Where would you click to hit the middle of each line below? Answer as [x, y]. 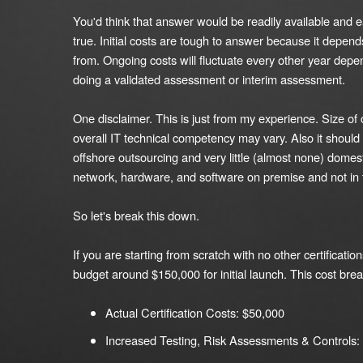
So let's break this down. [136, 215]
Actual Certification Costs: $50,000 [195, 312]
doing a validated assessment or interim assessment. [209, 79]
